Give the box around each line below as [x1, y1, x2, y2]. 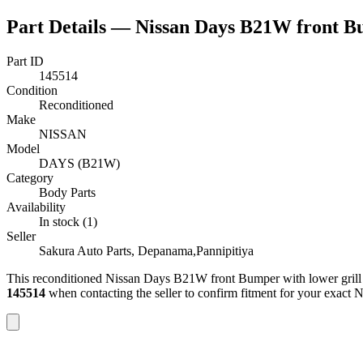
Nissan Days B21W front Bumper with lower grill [105, 271, 361, 285]
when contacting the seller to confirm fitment [45, 285, 276, 300]
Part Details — [6, 15, 135, 37]
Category [6, 170, 53, 185]
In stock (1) [39, 214, 97, 228]
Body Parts [39, 185, 96, 199]
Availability [6, 199, 66, 214]
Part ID [6, 53, 44, 68]
